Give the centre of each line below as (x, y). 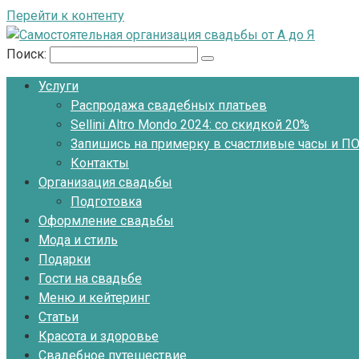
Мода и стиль (78, 240)
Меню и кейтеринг (94, 298)
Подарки (65, 259)
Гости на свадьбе (90, 278)
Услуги (58, 86)
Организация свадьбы (105, 182)
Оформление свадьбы (106, 221)
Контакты (100, 163)
